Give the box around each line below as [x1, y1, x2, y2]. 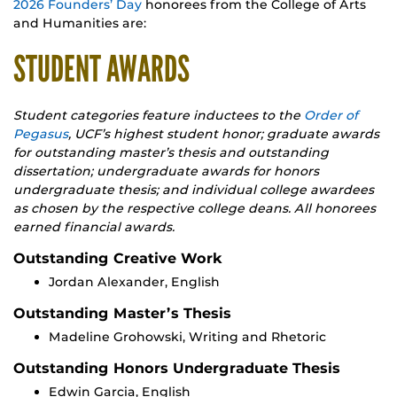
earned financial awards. [13, 219, 175, 236]
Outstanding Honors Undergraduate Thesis [13, 360, 340, 378]
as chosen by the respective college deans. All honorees [13, 200, 376, 217]
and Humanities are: [13, 15, 146, 32]
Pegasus [13, 126, 68, 143]
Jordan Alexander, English [49, 274, 220, 291]
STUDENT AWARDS [13, 48, 190, 92]
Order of [304, 107, 358, 124]
